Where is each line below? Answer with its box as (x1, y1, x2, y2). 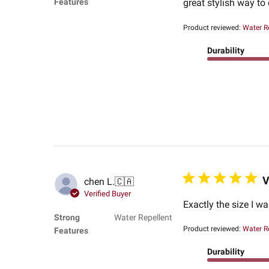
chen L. (83, 175, 115, 187)
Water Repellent (113, 213, 172, 223)
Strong (53, 213, 80, 223)
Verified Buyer (83, 189, 131, 198)
